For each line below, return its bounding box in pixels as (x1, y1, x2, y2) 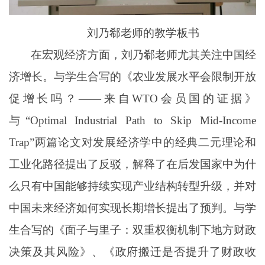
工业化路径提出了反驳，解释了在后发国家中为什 (9, 158, 256, 171)
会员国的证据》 (158, 92, 257, 105)
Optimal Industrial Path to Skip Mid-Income (30, 114, 257, 127)
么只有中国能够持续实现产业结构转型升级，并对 (9, 180, 256, 193)
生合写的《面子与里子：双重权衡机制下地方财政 (9, 224, 256, 237)
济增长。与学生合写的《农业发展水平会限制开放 (9, 70, 256, 83)
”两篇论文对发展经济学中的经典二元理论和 (30, 136, 256, 149)
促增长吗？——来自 (9, 92, 132, 105)
